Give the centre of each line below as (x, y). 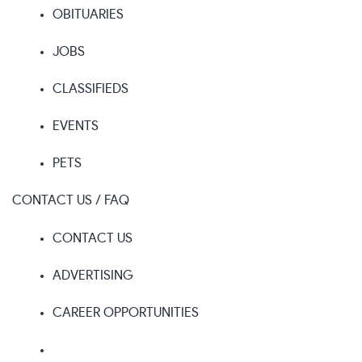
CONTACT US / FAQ (71, 200)
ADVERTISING (93, 275)
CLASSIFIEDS (90, 88)
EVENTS (76, 126)
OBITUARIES (88, 14)
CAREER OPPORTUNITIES (126, 312)
